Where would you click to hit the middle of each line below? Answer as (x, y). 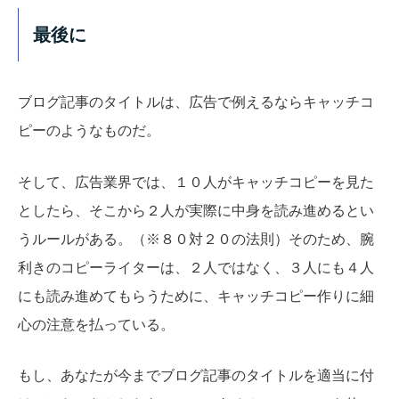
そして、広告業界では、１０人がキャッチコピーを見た (196, 182)
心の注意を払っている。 (96, 324)
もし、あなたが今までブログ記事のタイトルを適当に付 (196, 376)
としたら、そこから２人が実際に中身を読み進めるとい (196, 210)
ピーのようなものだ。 (89, 131)
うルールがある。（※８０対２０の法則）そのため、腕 (196, 239)
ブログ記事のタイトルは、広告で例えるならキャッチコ (196, 102)
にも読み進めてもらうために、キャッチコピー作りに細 (196, 296)
